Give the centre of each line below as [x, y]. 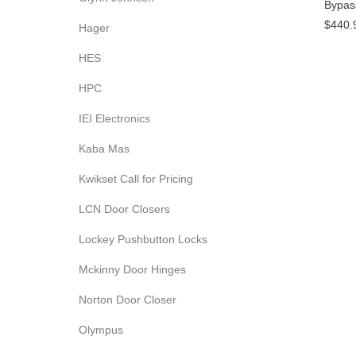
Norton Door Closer [128, 300]
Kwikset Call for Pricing [136, 179]
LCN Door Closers [124, 209]
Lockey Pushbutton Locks [143, 239]
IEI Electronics [114, 118]
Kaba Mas [104, 149]
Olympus [101, 330]
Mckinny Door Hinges [132, 269]
